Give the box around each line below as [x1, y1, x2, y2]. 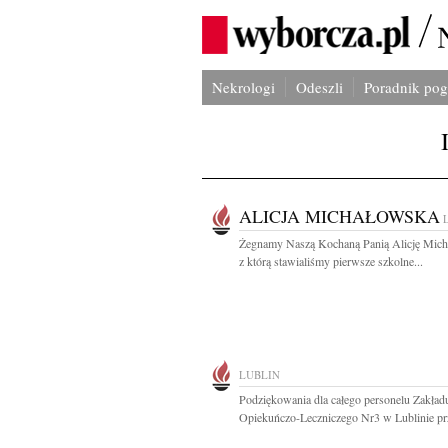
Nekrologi [212, 77, 275, 97]
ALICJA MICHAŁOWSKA [239, 204, 440, 228]
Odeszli [296, 77, 343, 97]
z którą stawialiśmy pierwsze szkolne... [239, 253, 423, 269]
